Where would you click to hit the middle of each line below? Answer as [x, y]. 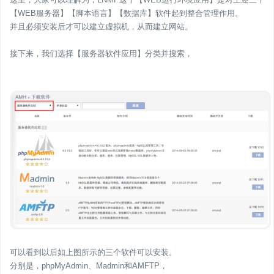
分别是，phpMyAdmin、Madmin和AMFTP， [89, 266]
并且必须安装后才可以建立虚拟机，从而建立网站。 [101, 27]
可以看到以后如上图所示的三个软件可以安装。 [93, 253]
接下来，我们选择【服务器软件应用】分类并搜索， [101, 54]
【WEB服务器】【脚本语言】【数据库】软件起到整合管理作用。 [126, 13]
